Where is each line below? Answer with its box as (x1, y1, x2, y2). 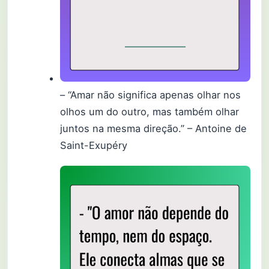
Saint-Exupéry (60, 139, 128, 151)
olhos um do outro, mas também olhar (60, 105, 240, 118)
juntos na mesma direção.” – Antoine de (60, 122, 247, 134)
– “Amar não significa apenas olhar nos (60, 88, 241, 101)
